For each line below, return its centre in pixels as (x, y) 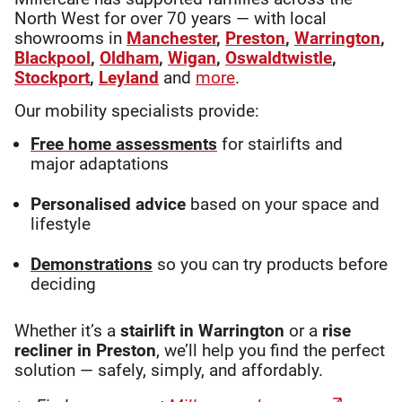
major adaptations (100, 164)
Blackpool (52, 58)
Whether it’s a (67, 331)
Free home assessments (124, 144)
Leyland (129, 78)
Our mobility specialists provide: (137, 111)
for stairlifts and (280, 144)
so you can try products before (270, 265)
